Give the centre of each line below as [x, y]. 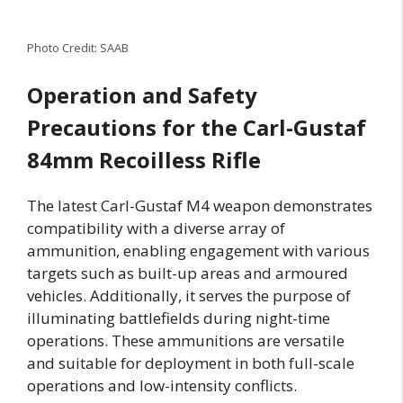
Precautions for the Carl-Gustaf [197, 128]
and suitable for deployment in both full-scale [191, 363]
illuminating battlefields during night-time [179, 318]
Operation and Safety [142, 95]
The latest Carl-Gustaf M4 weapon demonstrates [200, 206]
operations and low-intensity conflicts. [162, 386]
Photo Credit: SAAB [78, 47]
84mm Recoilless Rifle [144, 160]
